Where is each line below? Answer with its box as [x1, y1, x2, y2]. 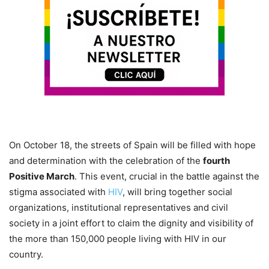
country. [9, 249, 43, 261]
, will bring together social [122, 186, 232, 198]
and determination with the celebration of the [9, 155, 203, 167]
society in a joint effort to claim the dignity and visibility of [9, 217, 253, 229]
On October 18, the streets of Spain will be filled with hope [9, 139, 256, 151]
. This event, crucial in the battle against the [74, 171, 259, 183]
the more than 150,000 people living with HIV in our [9, 233, 226, 245]
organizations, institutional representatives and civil [9, 202, 228, 214]
